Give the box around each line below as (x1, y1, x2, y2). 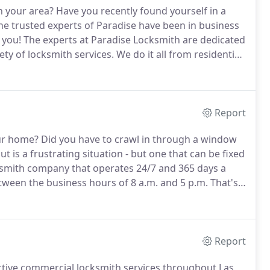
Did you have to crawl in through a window (39, 133, 237, 146)
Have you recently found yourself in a (54, 4, 226, 17)
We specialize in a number (118, 190, 239, 204)
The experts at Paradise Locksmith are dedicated (21, 33, 245, 46)
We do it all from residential (114, 48, 242, 61)
